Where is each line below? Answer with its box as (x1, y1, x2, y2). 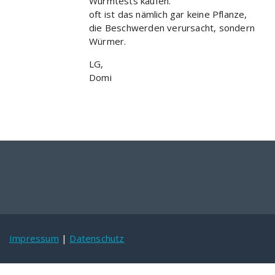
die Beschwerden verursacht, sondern (89, 21, 255, 34)
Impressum (9, 232, 59, 244)
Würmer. (89, 35, 126, 47)
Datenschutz (69, 232, 125, 244)
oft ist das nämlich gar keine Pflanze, (89, 8, 247, 20)
